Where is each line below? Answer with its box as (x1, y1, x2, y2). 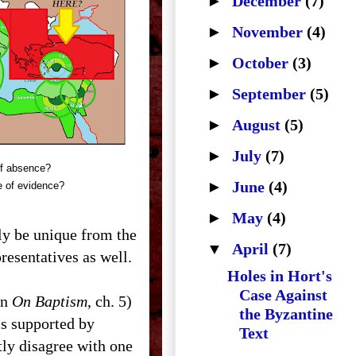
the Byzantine (239, 305, 333, 323)
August (232, 116, 284, 133)
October (232, 54, 292, 72)
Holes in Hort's (227, 267, 332, 284)
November (232, 23, 307, 41)
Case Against (239, 286, 327, 304)
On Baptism (12, 292, 87, 310)
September (232, 85, 310, 103)
